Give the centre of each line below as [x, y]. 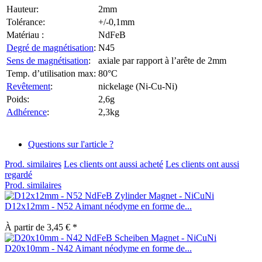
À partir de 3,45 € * [41, 227]
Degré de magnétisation [50, 47]
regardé [18, 174]
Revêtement [28, 86]
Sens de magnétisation [47, 60]
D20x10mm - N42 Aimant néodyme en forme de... [98, 248]
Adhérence [27, 112]
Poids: [18, 99]
